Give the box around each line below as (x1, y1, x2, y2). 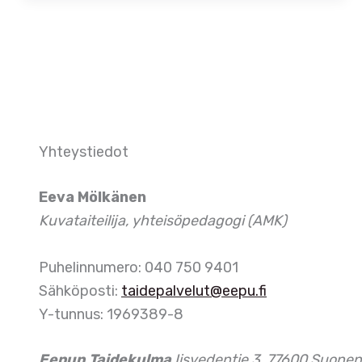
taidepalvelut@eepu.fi (121, 282, 267, 301)
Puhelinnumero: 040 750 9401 (39, 259, 238, 277)
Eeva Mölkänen (39, 188, 146, 207)
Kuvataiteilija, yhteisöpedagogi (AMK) (39, 212, 287, 230)
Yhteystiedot (39, 143, 128, 162)
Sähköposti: (39, 282, 121, 301)
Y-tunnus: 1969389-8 (39, 305, 183, 324)
